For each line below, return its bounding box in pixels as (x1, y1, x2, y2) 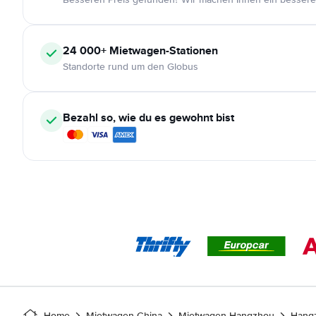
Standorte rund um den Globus (63, 61, 198, 73)
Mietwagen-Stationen (107, 42, 218, 59)
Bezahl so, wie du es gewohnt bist (63, 109, 234, 126)
